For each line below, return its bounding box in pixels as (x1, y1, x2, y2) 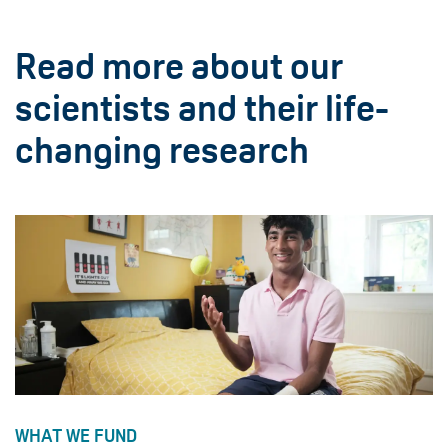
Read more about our (15, 46, 343, 88)
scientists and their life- (15, 88, 389, 130)
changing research (15, 130, 309, 172)
